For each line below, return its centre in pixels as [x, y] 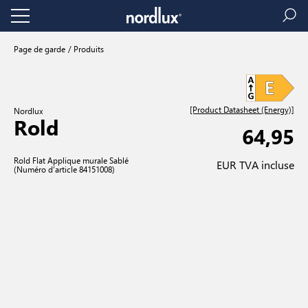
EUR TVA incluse [255, 164]
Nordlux [29, 111]
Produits [88, 49]
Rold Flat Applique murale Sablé [71, 160]
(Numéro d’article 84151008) [64, 169]
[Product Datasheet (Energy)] [242, 109]
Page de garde [40, 49]
